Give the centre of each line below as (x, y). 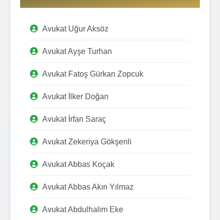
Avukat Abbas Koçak (78, 164)
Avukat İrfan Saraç (74, 119)
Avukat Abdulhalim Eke (83, 209)
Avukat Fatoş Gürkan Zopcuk (93, 74)
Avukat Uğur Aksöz (75, 28)
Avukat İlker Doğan (75, 96)
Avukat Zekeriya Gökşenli (87, 141)
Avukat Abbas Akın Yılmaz (88, 187)
